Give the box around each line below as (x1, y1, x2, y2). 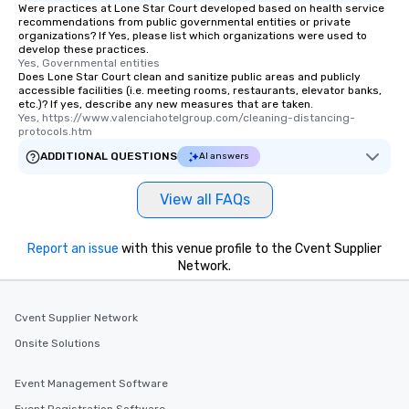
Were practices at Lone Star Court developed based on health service (18, 2, 384, 15)
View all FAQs (159, 191, 250, 208)
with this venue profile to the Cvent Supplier (119, 241, 382, 257)
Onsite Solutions (15, 337, 100, 350)
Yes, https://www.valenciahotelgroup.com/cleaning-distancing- (18, 111, 355, 124)
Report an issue (27, 241, 119, 257)
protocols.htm (18, 125, 92, 138)
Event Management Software (15, 377, 168, 390)
